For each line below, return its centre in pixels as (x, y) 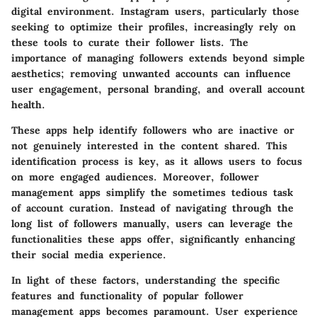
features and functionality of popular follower (127, 295)
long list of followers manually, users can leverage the (152, 223)
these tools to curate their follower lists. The (130, 42)
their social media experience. (89, 254)
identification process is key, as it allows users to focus (157, 161)
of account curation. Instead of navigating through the (152, 208)
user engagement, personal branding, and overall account (158, 89)
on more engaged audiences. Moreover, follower (135, 177)
